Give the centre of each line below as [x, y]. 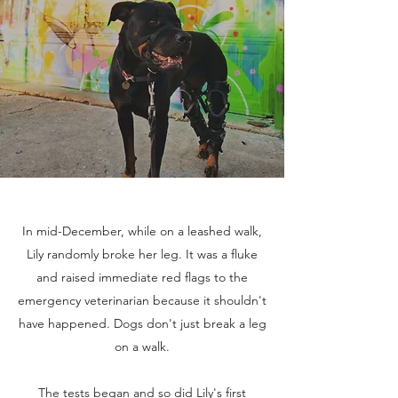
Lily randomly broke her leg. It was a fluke [142, 254]
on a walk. [142, 346]
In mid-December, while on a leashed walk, [142, 231]
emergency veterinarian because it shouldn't [142, 300]
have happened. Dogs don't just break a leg [142, 323]
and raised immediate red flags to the [142, 277]
